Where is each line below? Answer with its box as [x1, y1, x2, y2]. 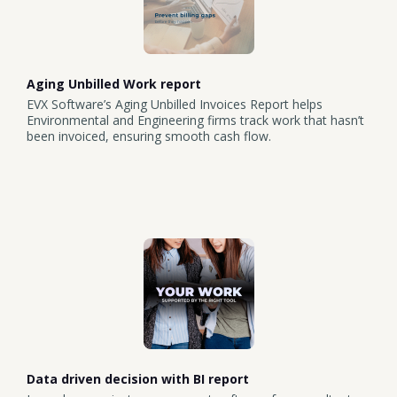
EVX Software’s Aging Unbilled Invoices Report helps [27, 96, 323, 113]
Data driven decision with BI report [27, 370, 249, 388]
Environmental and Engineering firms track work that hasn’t [27, 112, 364, 129]
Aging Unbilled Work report [27, 75, 201, 93]
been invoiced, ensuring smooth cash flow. [27, 128, 271, 145]
